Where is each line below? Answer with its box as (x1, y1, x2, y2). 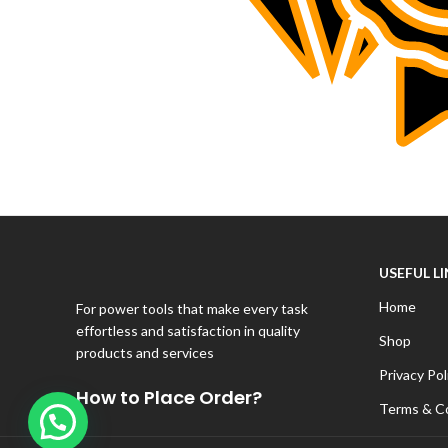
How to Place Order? (75, 384, 262, 410)
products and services (75, 343, 214, 361)
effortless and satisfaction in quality (75, 321, 300, 339)
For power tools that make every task (75, 299, 308, 317)
